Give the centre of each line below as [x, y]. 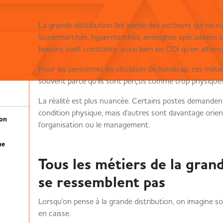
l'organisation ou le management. [94, 124]
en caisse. [54, 213]
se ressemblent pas [102, 182]
